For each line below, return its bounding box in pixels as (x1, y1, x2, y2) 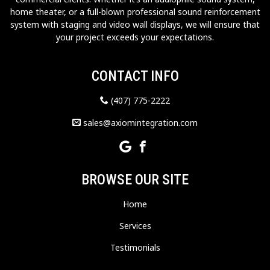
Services (119, 219, 151, 231)
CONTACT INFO (91, 67, 179, 84)
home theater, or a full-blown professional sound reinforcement (10, 5, 260, 17)
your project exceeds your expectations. (56, 31, 214, 43)
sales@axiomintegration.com (81, 116, 198, 128)
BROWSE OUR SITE (81, 171, 189, 188)
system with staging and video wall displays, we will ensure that (10, 18, 260, 30)
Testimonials (110, 241, 160, 253)
